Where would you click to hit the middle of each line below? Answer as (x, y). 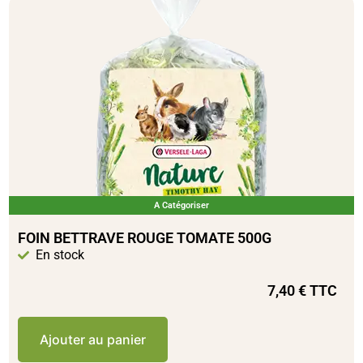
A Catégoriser (181, 206)
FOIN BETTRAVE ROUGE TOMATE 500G (144, 238)
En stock (60, 255)
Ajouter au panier (92, 340)
